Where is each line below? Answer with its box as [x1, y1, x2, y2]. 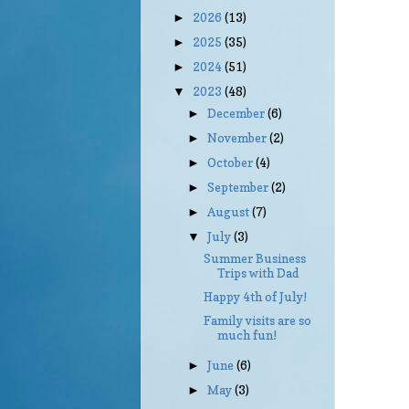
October [207, 155, 257, 170]
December [207, 105, 268, 121]
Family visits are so [203, 313, 311, 329]
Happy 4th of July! [203, 289, 307, 305]
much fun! [216, 328, 277, 343]
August [207, 204, 253, 220]
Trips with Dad [216, 266, 299, 281]
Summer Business [203, 251, 306, 267]
